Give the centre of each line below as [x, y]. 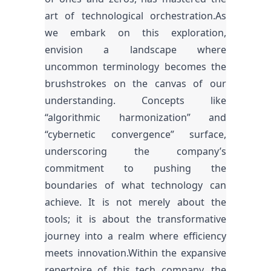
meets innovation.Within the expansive [135, 253]
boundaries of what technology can [135, 185]
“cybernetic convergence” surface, [135, 134]
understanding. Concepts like [135, 100]
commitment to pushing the [135, 168]
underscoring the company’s [135, 151]
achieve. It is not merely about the [135, 202]
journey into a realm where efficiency [135, 236]
